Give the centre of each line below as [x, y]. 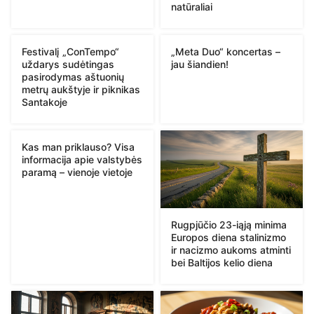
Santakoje [45, 102]
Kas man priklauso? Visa [78, 146]
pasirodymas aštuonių [73, 76]
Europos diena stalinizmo [228, 237]
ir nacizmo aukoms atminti [231, 250]
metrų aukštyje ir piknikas [81, 89]
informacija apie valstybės [82, 159]
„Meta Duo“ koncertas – [226, 51]
